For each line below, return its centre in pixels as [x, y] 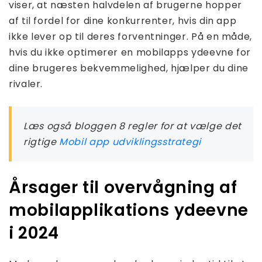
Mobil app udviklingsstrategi [130, 142]
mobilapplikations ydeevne [129, 211]
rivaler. [26, 84]
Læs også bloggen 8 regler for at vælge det [132, 126]
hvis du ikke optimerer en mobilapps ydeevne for [130, 53]
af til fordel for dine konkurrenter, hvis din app [123, 21]
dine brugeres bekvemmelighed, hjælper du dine [129, 68]
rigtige [42, 142]
